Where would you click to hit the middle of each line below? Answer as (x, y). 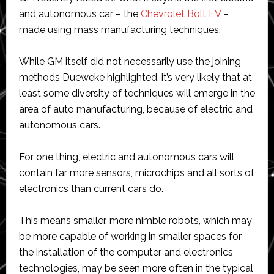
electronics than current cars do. (91, 188)
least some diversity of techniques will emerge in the (137, 93)
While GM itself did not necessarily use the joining (130, 61)
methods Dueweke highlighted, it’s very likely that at (135, 77)
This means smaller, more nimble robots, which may (135, 220)
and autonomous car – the (80, 13)
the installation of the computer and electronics (126, 252)
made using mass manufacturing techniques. (120, 29)
